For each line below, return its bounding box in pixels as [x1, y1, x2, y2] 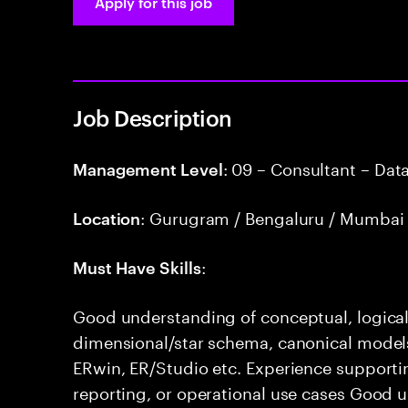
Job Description [73, 103, 232, 132]
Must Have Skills [73, 255, 201, 278]
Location [73, 206, 141, 229]
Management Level [73, 157, 223, 179]
